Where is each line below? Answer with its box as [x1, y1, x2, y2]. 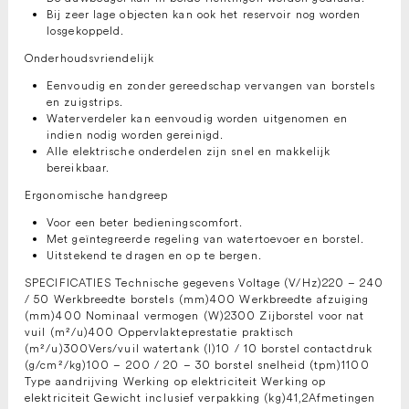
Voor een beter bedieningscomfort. [47, 215, 244, 230]
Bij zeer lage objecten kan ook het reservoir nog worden [47, 7, 362, 22]
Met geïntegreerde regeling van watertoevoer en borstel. [47, 232, 365, 246]
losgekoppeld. [47, 24, 125, 38]
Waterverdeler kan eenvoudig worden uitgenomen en [47, 111, 348, 126]
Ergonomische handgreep [25, 188, 169, 203]
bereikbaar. [47, 161, 110, 175]
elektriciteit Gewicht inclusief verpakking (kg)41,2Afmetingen [25, 391, 376, 405]
